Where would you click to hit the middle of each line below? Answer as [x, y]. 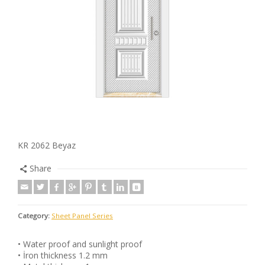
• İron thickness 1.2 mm [63, 255]
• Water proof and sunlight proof [80, 244]
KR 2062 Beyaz [47, 145]
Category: [34, 216]
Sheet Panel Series [82, 216]
